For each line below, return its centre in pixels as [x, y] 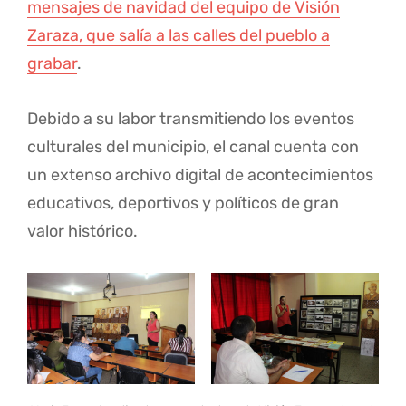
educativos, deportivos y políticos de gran [183, 203]
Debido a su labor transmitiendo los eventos [191, 119]
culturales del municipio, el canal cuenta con [193, 147]
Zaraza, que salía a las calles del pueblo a [179, 36]
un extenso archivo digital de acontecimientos [200, 175]
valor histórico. [82, 232]
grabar [52, 64]
